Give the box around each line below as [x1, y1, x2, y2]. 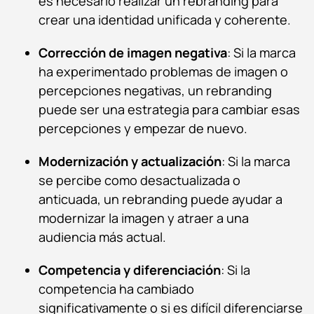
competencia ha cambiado [39, 280, 194, 297]
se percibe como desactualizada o [39, 171, 240, 189]
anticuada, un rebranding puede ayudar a [39, 190, 282, 207]
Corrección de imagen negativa [39, 43, 227, 61]
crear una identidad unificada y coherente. [39, 11, 291, 28]
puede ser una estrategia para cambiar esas [39, 100, 300, 118]
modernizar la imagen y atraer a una [39, 209, 249, 226]
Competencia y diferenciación [39, 261, 221, 278]
